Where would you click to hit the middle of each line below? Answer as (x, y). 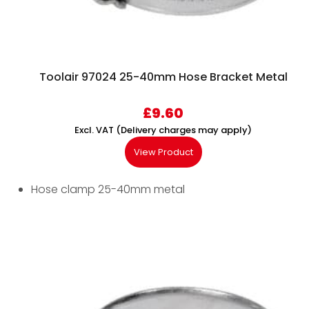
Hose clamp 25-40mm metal (108, 190)
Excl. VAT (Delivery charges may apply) (163, 130)
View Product (163, 152)
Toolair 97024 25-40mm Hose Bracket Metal (163, 77)
